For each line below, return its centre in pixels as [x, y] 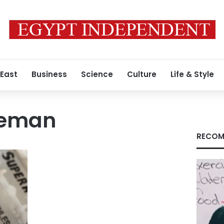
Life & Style [192, 74]
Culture [142, 74]
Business [49, 74]
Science [97, 74]
